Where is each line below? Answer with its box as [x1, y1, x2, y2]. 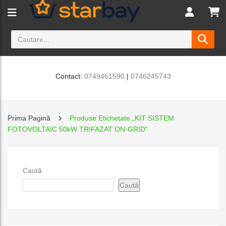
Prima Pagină [8, 114, 50, 122]
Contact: [55, 72, 84, 80]
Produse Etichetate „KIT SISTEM [70, 114, 174, 122]
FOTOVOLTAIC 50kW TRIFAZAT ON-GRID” [8, 125, 148, 133]
